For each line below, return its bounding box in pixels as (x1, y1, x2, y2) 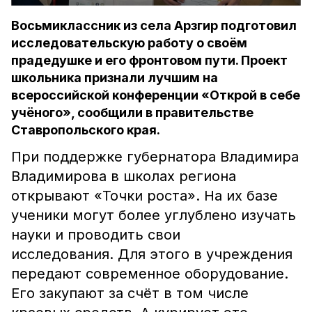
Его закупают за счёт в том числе (11, 285, 249, 302)
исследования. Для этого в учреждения (11, 246, 292, 263)
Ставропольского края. (11, 123, 160, 137)
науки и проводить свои (11, 226, 180, 243)
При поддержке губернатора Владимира (11, 148, 299, 165)
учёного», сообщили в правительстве (11, 105, 253, 120)
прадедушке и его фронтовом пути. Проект (11, 53, 288, 68)
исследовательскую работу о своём (11, 36, 247, 50)
